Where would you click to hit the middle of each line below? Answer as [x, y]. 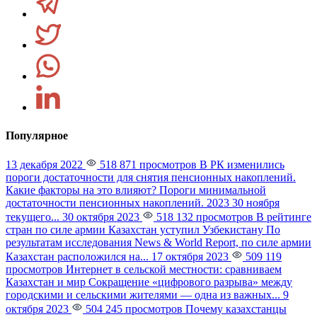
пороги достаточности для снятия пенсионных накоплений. [151, 177]
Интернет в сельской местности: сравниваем [174, 269]
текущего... [34, 217]
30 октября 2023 [101, 217]
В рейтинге [284, 217]
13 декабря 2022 [44, 164]
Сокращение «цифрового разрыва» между [190, 282]
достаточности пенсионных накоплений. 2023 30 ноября [143, 202]
